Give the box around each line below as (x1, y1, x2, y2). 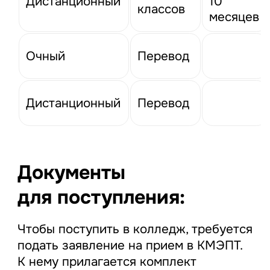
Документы (17, 160, 125, 186)
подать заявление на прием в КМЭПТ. (17, 237, 242, 253)
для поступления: (17, 185, 185, 210)
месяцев (209, 9, 260, 25)
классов (137, 1, 186, 17)
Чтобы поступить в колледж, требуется (17, 221, 253, 237)
